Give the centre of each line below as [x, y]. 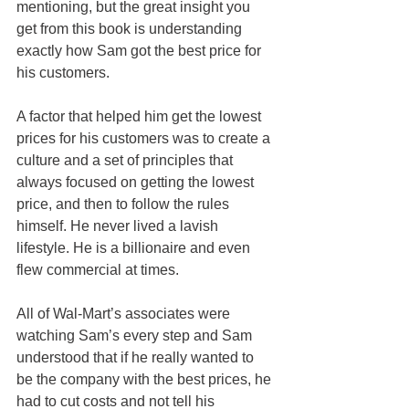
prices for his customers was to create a [145, 138]
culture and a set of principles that [126, 160]
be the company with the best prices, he [146, 379]
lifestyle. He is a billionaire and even [135, 247]
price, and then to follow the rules [125, 204]
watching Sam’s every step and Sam [136, 335]
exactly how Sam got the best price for [141, 50]
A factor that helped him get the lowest [141, 116]
